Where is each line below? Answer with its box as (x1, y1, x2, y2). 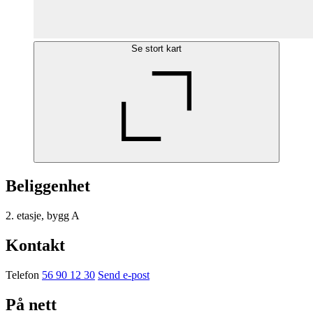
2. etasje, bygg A (6, 209, 80, 221)
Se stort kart (131, 43, 182, 54)
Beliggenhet (6, 176, 90, 195)
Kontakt (6, 235, 65, 254)
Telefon (6, 268, 42, 281)
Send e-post (98, 268, 150, 281)
